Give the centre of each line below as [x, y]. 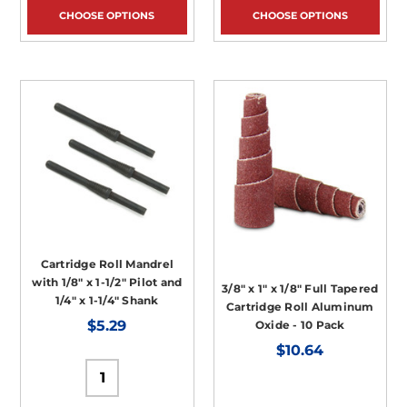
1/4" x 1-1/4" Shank [107, 301]
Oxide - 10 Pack [300, 324]
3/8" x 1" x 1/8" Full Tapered [300, 288]
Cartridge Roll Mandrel [107, 264]
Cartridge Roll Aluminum [300, 306]
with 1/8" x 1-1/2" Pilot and [107, 283]
